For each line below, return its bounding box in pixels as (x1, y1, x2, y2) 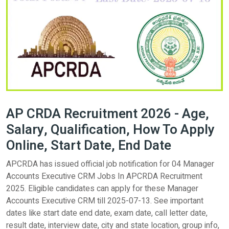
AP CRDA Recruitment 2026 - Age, (6, 104, 209, 124)
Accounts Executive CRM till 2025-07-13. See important (6, 194, 203, 207)
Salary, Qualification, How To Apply (6, 120, 215, 140)
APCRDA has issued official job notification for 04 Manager (6, 157, 214, 170)
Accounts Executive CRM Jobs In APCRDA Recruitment (6, 170, 202, 182)
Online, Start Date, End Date (6, 135, 171, 155)
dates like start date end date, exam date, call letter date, (6, 207, 208, 219)
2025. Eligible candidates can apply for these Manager (6, 182, 198, 195)
